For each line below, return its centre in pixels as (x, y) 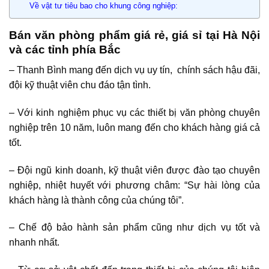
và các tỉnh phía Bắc (65, 49)
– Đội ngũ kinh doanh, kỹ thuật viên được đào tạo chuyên (134, 170)
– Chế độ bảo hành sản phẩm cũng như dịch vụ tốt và (134, 228)
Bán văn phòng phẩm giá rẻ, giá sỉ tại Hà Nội (134, 35)
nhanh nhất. (34, 243)
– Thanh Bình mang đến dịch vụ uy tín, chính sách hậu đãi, (134, 70)
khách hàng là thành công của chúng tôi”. (96, 200)
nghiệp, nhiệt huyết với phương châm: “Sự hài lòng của (134, 185)
